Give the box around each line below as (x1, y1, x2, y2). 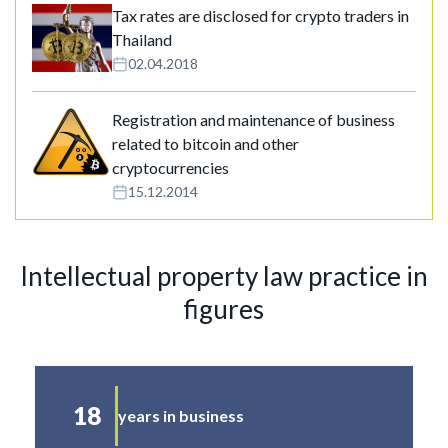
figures (184, 293, 264, 325)
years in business (118, 406, 244, 425)
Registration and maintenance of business (112, 110, 395, 129)
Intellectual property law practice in (20, 260, 428, 292)
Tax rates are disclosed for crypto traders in (112, 6, 409, 25)
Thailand (112, 30, 172, 49)
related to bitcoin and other (112, 134, 299, 153)
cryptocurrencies (112, 158, 229, 177)
